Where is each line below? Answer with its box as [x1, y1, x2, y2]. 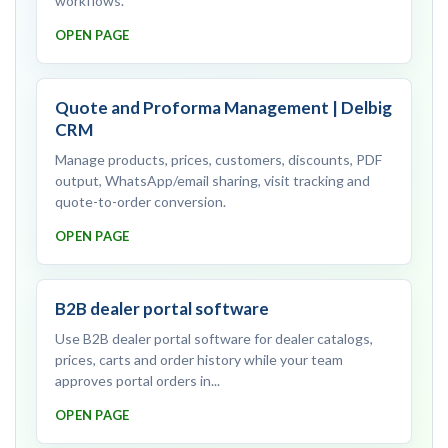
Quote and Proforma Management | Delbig [55, 96, 392, 118]
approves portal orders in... [55, 371, 220, 389]
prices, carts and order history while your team [55, 350, 343, 368]
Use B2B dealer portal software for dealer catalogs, [55, 329, 373, 347]
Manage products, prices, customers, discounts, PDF [55, 150, 382, 168]
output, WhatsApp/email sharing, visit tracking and [55, 171, 370, 189]
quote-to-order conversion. [55, 192, 226, 210]
